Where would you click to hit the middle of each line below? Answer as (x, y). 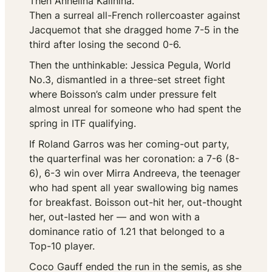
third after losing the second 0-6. (105, 45)
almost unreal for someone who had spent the (135, 109)
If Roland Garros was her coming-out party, (129, 144)
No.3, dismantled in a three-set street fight (127, 80)
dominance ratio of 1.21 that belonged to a (127, 232)
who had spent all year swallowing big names (134, 188)
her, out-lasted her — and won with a (114, 217)
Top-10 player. (62, 246)
